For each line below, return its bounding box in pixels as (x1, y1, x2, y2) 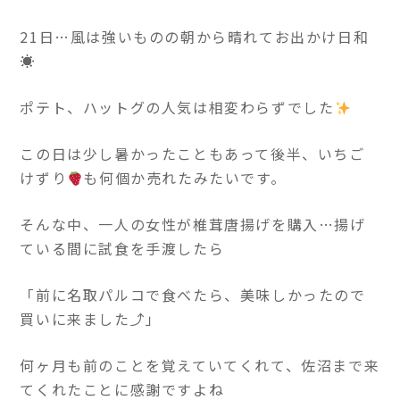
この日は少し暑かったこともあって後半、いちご (20, 143, 365, 165)
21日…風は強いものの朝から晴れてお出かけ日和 (20, 26, 370, 48)
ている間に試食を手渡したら (20, 237, 225, 260)
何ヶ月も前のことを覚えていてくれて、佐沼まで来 (20, 354, 380, 377)
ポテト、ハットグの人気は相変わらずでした (20, 96, 335, 119)
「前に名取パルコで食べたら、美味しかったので (20, 284, 366, 306)
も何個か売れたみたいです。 (83, 167, 287, 189)
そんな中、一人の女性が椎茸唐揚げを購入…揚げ (20, 213, 366, 236)
